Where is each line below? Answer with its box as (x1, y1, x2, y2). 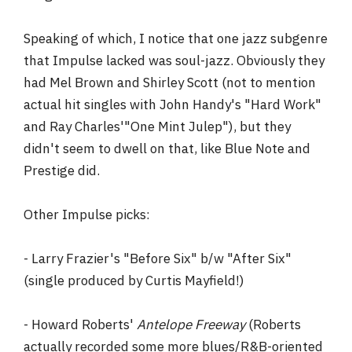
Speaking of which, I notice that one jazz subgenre (24, 29, 328, 47)
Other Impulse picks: (24, 205, 150, 223)
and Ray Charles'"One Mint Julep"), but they (24, 117, 291, 135)
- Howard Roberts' (24, 315, 137, 333)
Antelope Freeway (137, 315, 245, 333)
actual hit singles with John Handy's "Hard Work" (24, 95, 321, 113)
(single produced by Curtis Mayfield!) (24, 271, 244, 289)
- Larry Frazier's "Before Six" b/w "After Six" (24, 249, 291, 267)
